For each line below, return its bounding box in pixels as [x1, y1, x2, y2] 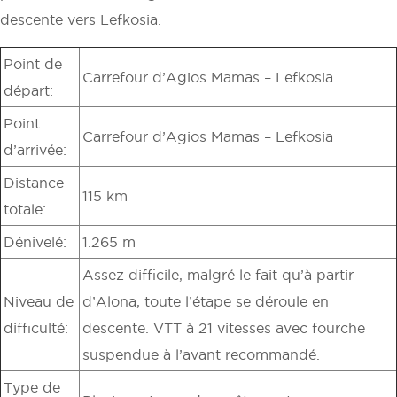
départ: [4, 82, 53, 98]
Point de [4, 55, 62, 72]
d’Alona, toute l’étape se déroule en [82, 292, 329, 309]
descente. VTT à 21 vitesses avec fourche [82, 319, 365, 336]
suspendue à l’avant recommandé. [82, 346, 320, 362]
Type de [4, 378, 60, 395]
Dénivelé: [4, 233, 66, 250]
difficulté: [4, 319, 68, 336]
